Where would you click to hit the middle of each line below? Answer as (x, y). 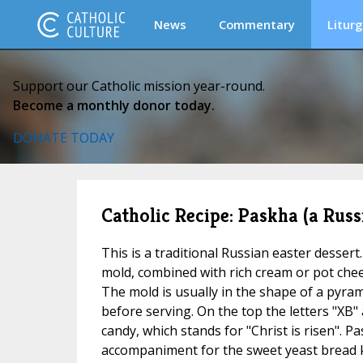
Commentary (257, 24)
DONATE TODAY (64, 138)
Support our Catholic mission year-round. (139, 86)
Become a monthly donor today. (114, 105)
